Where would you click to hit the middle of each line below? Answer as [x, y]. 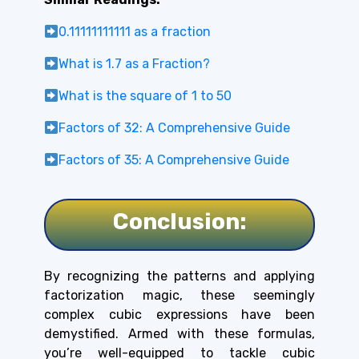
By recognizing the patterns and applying [179, 276]
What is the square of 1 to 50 [145, 96]
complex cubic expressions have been [179, 315]
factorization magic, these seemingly [179, 296]
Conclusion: [179, 222]
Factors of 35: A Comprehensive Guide [174, 160]
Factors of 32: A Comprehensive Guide [175, 128]
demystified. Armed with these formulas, [179, 334]
